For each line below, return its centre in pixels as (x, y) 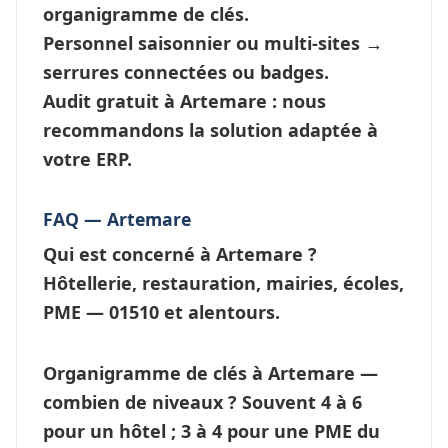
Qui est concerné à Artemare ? (180, 253)
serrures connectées (135, 71)
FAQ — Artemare (117, 218)
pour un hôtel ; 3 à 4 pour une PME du (211, 430)
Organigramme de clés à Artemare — (210, 372)
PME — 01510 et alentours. (161, 311)
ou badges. (278, 71)
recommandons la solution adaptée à (210, 129)
